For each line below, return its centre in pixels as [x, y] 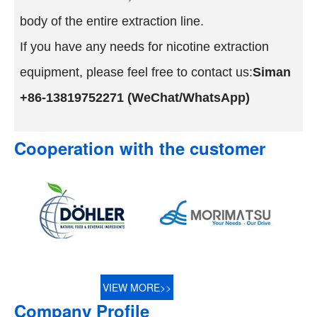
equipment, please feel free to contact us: [137, 72]
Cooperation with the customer [140, 148]
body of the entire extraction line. [112, 21]
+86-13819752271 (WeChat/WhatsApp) [135, 97]
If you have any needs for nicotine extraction [145, 46]
